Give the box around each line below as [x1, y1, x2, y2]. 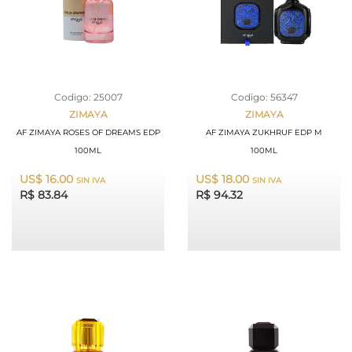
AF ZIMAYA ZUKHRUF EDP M [206, 127, 322, 138]
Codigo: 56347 [230, 91, 298, 104]
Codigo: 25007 [53, 91, 123, 104]
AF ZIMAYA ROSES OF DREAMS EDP [16, 127, 160, 138]
